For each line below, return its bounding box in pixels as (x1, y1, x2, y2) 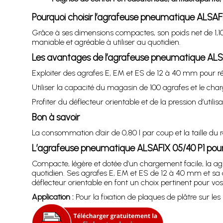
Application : (31, 192, 74, 202)
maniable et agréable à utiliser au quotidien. (31, 37, 181, 47)
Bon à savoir (31, 111, 80, 123)
